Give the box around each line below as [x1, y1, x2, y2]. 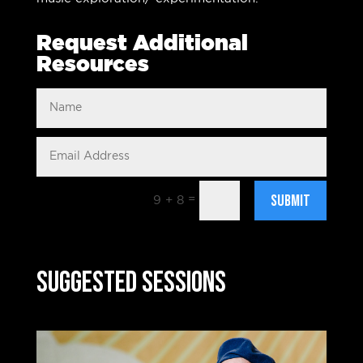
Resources [36, 53, 149, 75]
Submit [271, 190, 311, 211]
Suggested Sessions [36, 266, 226, 301]
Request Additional [36, 32, 248, 54]
